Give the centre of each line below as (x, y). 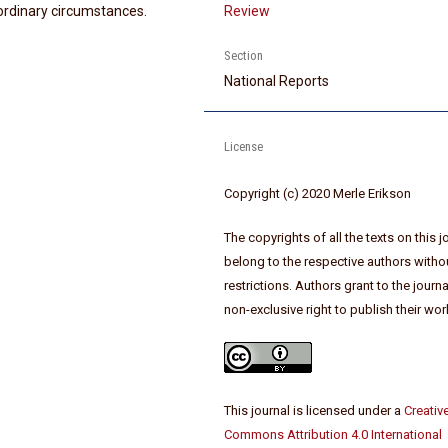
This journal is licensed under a (314, 411)
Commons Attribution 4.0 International (333, 435)
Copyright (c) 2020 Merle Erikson (318, 194)
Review (247, 11)
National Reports (277, 81)
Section (244, 56)
